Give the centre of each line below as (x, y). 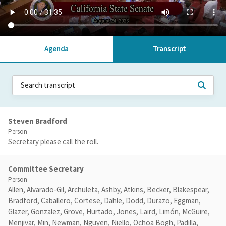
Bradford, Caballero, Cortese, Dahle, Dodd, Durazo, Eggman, (104, 201)
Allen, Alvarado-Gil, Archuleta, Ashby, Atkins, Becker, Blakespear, (109, 189)
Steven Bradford (38, 121)
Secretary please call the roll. (53, 142)
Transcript (169, 49)
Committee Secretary (46, 169)
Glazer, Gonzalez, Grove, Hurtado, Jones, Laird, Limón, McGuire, (109, 212)
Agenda (56, 49)
